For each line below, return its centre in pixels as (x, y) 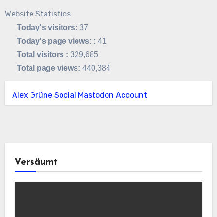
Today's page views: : (58, 41)
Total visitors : (44, 54)
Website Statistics (38, 14)
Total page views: (50, 68)
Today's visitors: (48, 27)
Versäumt (36, 162)
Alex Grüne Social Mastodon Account (79, 95)
